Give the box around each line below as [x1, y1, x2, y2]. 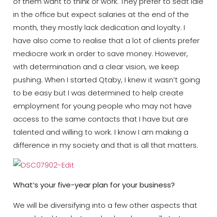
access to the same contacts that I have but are [13, 113, 188, 124]
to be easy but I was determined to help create [13, 87, 184, 98]
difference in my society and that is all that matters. [13, 139, 198, 150]
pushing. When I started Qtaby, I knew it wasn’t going [13, 74, 200, 85]
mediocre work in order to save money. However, [13, 48, 188, 59]
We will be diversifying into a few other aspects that [13, 200, 197, 210]
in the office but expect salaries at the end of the [13, 9, 189, 19]
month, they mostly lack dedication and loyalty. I [13, 22, 185, 32]
